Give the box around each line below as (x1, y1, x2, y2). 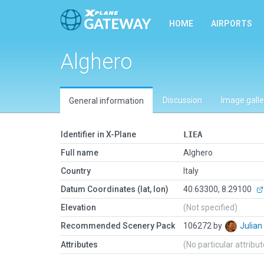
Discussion (163, 95, 202, 105)
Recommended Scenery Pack (61, 221, 175, 230)
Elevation (61, 203, 96, 212)
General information (69, 96, 144, 105)
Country (61, 166, 91, 176)
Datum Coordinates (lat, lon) (61, 184, 169, 194)
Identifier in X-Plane (61, 130, 136, 139)
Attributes (61, 240, 98, 249)
